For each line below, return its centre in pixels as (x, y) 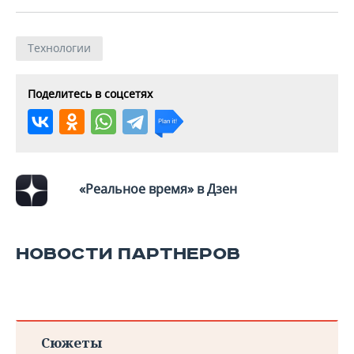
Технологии (59, 48)
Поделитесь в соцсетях (90, 94)
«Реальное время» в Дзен (158, 189)
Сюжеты (72, 343)
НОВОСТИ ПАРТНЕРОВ (128, 254)
